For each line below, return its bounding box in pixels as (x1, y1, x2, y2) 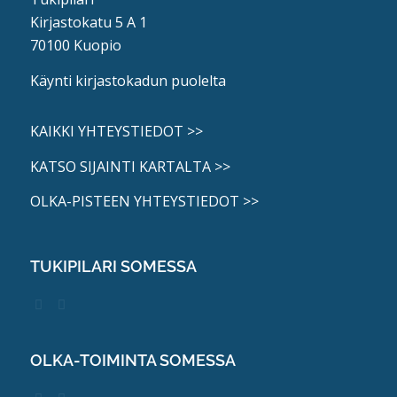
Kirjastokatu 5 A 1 (29, 12, 147, 33)
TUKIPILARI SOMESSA (29, 256, 197, 276)
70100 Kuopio (29, 35, 121, 56)
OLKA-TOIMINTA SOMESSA (29, 350, 236, 370)
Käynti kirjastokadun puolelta (29, 70, 226, 90)
